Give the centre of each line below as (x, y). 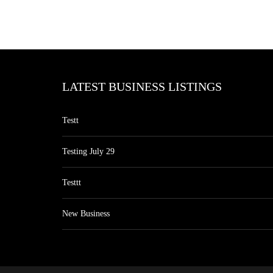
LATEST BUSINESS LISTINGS (142, 87)
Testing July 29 (88, 151)
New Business (86, 214)
